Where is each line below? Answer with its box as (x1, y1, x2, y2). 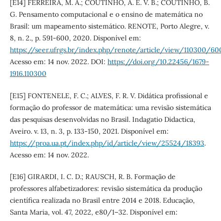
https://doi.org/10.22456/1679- (107, 57, 209, 67)
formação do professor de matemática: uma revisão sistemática (9, 103, 211, 112)
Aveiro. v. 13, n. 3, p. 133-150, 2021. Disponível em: (9, 126, 169, 136)
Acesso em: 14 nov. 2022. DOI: (9, 57, 108, 67)
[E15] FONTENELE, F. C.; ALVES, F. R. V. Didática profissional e (9, 91, 208, 100)
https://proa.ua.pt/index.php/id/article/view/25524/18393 (9, 138, 204, 147)
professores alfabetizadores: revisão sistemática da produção (9, 184, 202, 193)
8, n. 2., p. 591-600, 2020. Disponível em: (9, 34, 141, 43)
